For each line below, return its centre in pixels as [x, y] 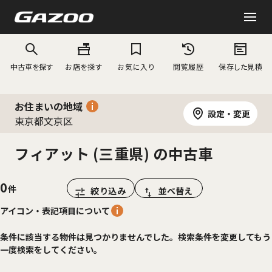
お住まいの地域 [49, 106]
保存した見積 [241, 66]
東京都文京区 [44, 121]
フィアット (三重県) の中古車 [114, 153]
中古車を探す [31, 66]
